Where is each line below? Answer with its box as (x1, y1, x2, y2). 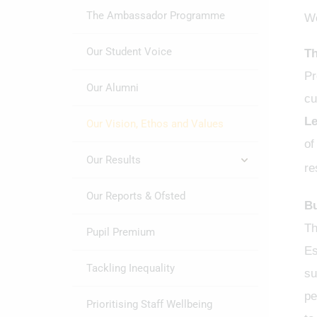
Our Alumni (86, 81, 139, 94)
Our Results (86, 154, 141, 166)
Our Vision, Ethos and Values (86, 117, 224, 130)
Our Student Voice (86, 45, 172, 58)
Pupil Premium (86, 226, 155, 238)
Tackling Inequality (86, 262, 175, 275)
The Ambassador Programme (86, 9, 225, 22)
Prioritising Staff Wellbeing (86, 298, 212, 311)
